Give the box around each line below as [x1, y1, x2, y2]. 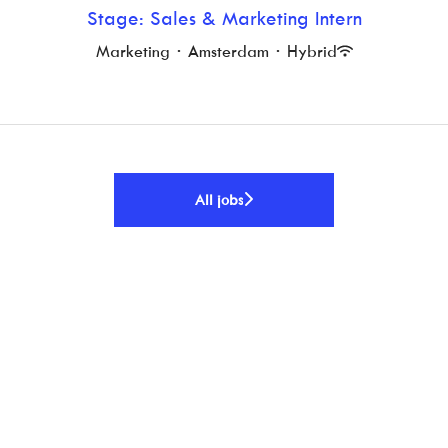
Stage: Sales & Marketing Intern [86, 5, 362, 30]
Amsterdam [187, 40, 269, 61]
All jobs [195, 189, 243, 209]
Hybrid [286, 40, 337, 61]
